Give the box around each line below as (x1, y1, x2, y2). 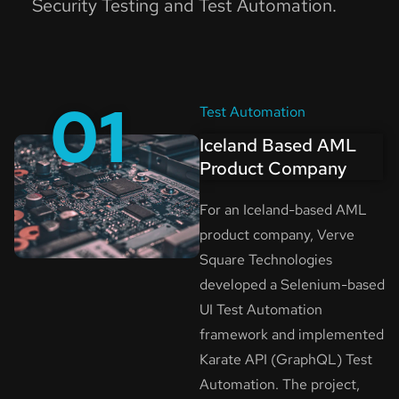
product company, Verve (199, 225, 354, 245)
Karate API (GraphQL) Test (199, 350, 372, 370)
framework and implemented (199, 325, 384, 345)
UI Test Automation (199, 300, 322, 320)
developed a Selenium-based (199, 275, 385, 295)
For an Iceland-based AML (199, 200, 367, 220)
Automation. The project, (199, 375, 360, 395)
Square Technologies (199, 250, 332, 270)
